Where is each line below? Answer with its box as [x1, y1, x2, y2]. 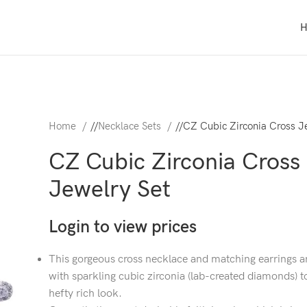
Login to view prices [49, 217, 197, 237]
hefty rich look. [49, 287, 122, 300]
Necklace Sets [98, 120, 164, 133]
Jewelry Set [49, 175, 171, 204]
